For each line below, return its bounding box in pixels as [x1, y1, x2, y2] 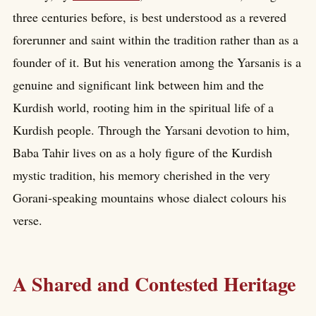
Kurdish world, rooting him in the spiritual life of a [13, 98, 274, 116]
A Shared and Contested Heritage [13, 269, 296, 298]
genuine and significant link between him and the [13, 75, 264, 93]
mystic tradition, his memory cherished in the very [13, 166, 270, 183]
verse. [13, 211, 42, 229]
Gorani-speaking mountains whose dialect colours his [13, 188, 286, 206]
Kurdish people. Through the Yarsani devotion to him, [13, 121, 290, 138]
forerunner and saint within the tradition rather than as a [13, 30, 298, 48]
